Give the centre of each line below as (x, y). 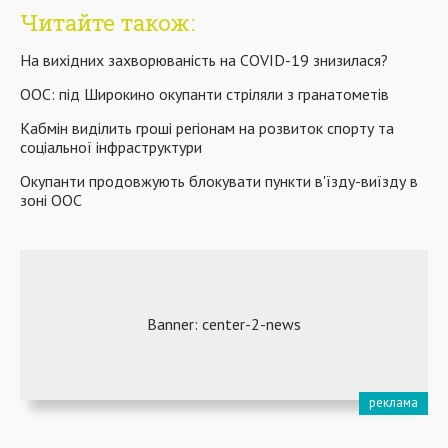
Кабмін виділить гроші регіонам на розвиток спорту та (207, 127)
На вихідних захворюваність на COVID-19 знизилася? (204, 59)
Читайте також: (107, 22)
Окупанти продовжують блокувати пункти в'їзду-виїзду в (219, 180)
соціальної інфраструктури (111, 146)
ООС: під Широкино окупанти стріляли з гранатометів (204, 93)
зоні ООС (51, 199)
